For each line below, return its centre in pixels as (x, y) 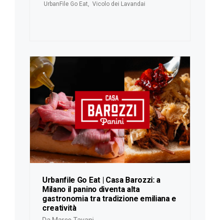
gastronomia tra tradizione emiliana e (110, 199)
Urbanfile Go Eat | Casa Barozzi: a (102, 180)
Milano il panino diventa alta (91, 190)
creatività (59, 208)
